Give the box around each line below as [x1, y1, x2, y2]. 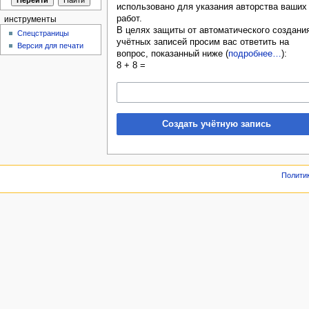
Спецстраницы [17, 29, 70, 38]
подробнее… [228, 49, 281, 59]
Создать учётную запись [161, 119, 271, 129]
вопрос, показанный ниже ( [116, 49, 228, 59]
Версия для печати [17, 41, 84, 50]
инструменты [3, 14, 57, 23]
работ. [116, 14, 142, 24]
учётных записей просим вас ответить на [116, 37, 289, 48]
